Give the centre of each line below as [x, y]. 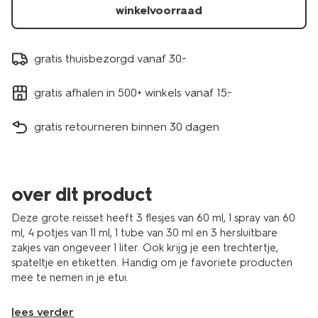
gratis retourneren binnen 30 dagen [127, 126]
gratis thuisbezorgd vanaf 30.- [110, 58]
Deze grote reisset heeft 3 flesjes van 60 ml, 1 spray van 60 [153, 218]
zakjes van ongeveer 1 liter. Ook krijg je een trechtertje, [145, 248]
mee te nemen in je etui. [70, 278]
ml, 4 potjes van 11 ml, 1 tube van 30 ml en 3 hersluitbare [144, 233]
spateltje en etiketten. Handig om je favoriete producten [152, 263]
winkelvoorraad [159, 10]
